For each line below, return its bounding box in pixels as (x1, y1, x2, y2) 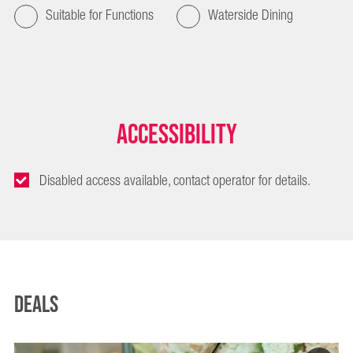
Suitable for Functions (46, 2, 154, 28)
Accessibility (116, 118, 237, 152)
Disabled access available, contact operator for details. (39, 168, 310, 194)
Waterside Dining (208, 2, 293, 28)
